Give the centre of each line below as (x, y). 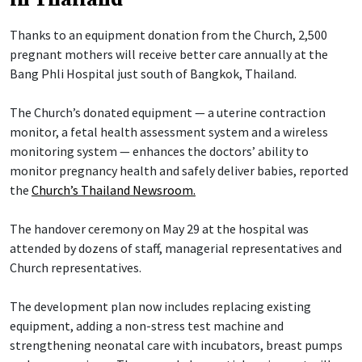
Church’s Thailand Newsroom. (114, 189)
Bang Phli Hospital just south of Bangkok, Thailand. (153, 73)
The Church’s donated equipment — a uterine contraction (168, 112)
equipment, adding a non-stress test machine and (147, 325)
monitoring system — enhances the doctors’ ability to (159, 151)
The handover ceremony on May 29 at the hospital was (159, 228)
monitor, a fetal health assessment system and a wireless (169, 131)
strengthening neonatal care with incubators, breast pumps (176, 345)
